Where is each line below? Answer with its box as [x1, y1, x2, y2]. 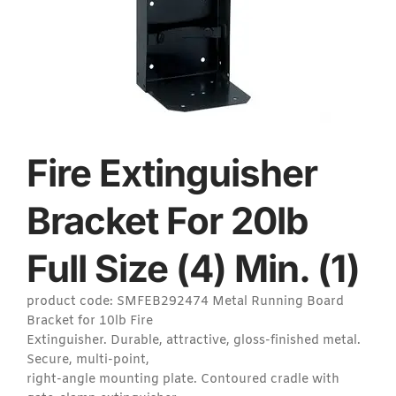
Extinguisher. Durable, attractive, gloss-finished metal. [27, 331, 361, 349]
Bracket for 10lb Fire [27, 312, 153, 330]
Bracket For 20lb [27, 197, 308, 243]
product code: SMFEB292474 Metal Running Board [27, 293, 344, 310]
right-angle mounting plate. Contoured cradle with [27, 370, 339, 388]
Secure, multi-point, [27, 351, 149, 369]
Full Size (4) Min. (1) [27, 245, 360, 291]
